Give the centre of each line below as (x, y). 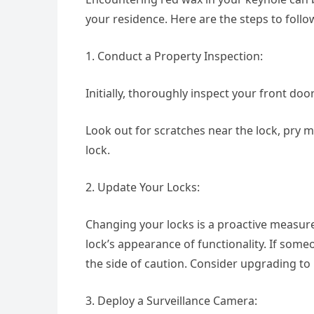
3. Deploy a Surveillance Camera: (171, 301)
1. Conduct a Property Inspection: (174, 56)
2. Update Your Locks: (143, 187)
